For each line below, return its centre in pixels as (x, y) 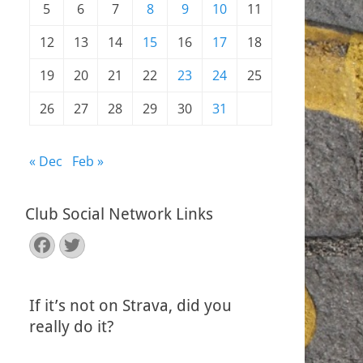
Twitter (106, 244)
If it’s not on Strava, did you (130, 305)
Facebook (80, 244)
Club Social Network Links (119, 214)
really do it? (72, 327)
